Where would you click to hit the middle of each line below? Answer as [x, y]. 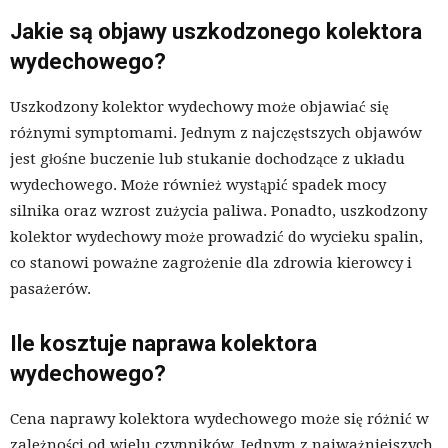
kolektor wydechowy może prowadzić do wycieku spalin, [216, 236]
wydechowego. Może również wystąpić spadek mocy [198, 184]
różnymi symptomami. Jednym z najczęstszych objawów [216, 132]
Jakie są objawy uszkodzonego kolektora [216, 31]
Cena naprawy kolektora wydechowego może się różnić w [219, 418]
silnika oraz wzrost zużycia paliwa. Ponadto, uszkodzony [218, 210]
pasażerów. [50, 288]
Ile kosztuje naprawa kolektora [163, 343]
